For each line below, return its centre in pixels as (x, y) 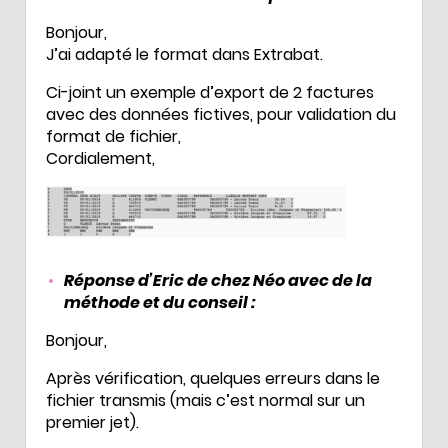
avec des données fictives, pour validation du (221, 114)
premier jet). (92, 422)
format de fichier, (113, 136)
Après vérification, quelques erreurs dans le (213, 378)
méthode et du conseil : (159, 302)
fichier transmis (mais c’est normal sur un (205, 400)
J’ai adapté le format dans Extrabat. (184, 54)
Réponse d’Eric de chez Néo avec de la (218, 280)
